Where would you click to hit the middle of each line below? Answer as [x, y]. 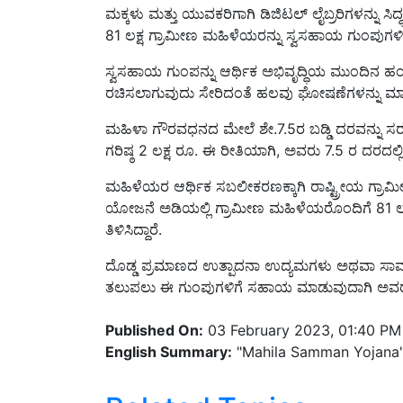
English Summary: [169, 331]
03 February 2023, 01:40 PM [302, 309]
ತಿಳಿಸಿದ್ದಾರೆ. [134, 208]
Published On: [154, 309]
